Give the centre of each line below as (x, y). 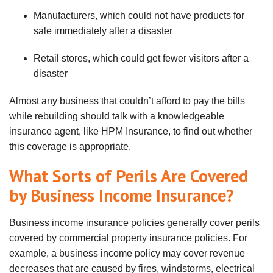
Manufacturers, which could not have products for (139, 15)
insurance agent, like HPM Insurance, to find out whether (131, 131)
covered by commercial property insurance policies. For (128, 238)
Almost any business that (63, 101)
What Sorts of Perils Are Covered (129, 175)
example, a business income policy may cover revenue (127, 253)
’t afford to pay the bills (197, 101)
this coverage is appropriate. (70, 146)
